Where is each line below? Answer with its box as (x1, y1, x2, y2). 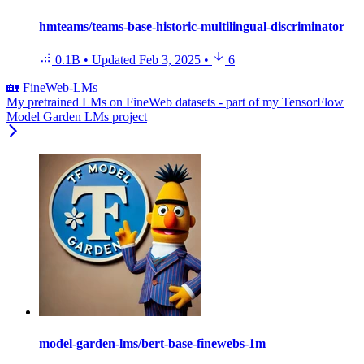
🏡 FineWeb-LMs (6, 80, 97, 94)
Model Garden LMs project (6, 109, 147, 123)
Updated (92, 52, 139, 67)
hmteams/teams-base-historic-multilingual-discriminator (39, 19, 344, 33)
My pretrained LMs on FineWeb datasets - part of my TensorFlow (6, 94, 344, 109)
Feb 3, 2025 (139, 52, 201, 67)
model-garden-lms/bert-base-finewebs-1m (39, 336, 266, 351)
